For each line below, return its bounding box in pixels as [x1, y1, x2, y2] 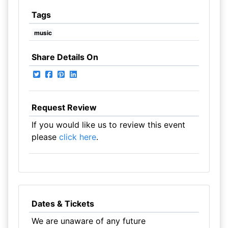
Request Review [31, 102, 97, 112]
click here [59, 132, 96, 142]
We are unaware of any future [31, 216, 146, 226]
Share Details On [31, 52, 98, 62]
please [31, 132, 59, 142]
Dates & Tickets [31, 198, 94, 209]
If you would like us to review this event [31, 120, 185, 130]
